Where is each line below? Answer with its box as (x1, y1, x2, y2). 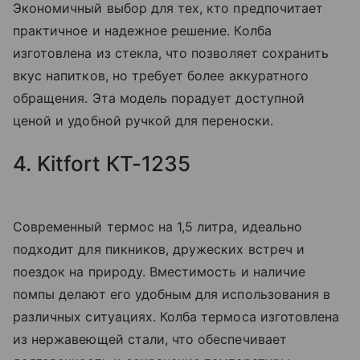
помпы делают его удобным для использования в (13, 286, 331, 303)
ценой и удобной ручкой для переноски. (13, 112, 273, 129)
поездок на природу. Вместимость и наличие (13, 264, 305, 280)
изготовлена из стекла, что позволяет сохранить (13, 45, 329, 62)
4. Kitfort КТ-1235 (13, 151, 190, 177)
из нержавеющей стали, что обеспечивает (13, 331, 287, 348)
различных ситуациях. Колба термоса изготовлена (13, 309, 340, 325)
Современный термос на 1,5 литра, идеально (13, 219, 302, 235)
